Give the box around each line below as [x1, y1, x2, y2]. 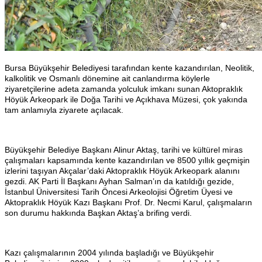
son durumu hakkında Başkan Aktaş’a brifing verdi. [5, 208, 192, 218]
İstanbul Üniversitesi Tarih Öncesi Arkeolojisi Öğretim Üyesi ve [5, 187, 233, 196]
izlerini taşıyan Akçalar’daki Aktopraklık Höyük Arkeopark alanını [5, 166, 240, 175]
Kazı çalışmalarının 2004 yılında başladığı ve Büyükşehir [5, 247, 214, 257]
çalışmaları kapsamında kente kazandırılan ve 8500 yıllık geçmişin [5, 155, 250, 165]
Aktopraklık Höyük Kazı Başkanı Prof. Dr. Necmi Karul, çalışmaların [5, 197, 252, 207]
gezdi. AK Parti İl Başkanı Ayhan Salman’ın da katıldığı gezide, [5, 176, 234, 186]
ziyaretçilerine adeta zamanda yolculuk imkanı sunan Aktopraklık [5, 84, 243, 94]
